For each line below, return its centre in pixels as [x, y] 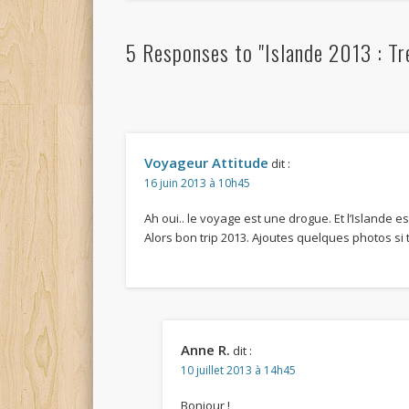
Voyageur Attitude [207, 162]
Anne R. [206, 349]
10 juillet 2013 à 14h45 [239, 370]
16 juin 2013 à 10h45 [198, 183]
